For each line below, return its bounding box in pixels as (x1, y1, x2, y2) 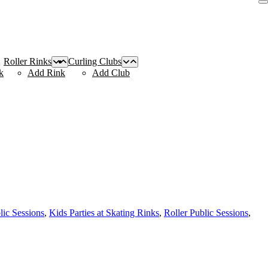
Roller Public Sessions (164, 208, 248, 218)
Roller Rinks (4, 56, 51, 66)
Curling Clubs (68, 56, 121, 66)
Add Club (92, 67, 130, 78)
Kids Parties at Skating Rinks (49, 208, 159, 218)
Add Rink (28, 67, 65, 78)
